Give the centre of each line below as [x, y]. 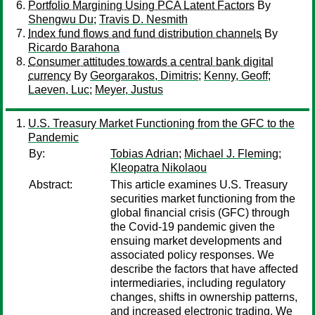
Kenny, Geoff [236, 76]
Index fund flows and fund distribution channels [145, 33]
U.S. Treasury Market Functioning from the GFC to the [161, 123]
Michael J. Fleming [231, 154]
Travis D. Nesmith [143, 19]
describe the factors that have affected [204, 269]
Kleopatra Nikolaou [159, 168]
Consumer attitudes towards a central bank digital [151, 62]
